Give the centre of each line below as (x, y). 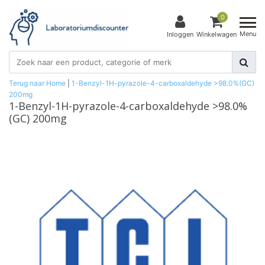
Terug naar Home (37, 83)
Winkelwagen (216, 35)
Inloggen (180, 35)
